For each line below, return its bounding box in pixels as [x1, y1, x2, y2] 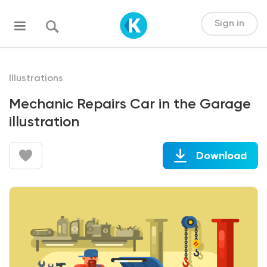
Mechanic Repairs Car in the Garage [9, 97, 251, 111]
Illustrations [9, 74, 63, 83]
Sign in [214, 18, 244, 29]
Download [195, 150, 247, 162]
